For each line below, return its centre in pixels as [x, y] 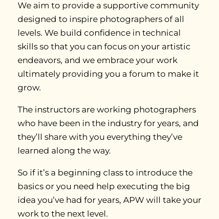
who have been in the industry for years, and [108, 123]
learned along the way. [64, 151]
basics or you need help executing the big [104, 186]
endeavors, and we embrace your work [98, 60]
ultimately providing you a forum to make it [108, 74]
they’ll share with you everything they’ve [100, 137]
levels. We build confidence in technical [99, 33]
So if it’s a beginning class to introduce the [105, 173]
